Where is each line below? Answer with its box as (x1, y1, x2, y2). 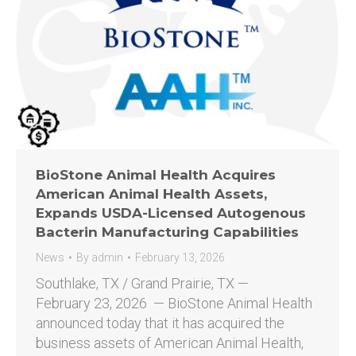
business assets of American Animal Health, (36, 335, 304, 352)
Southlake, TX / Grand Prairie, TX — (36, 275, 249, 292)
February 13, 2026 (135, 251, 225, 265)
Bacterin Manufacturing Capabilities (36, 224, 299, 241)
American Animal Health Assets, (36, 186, 267, 203)
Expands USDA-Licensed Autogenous (36, 205, 306, 222)
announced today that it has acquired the (36, 315, 284, 332)
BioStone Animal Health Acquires (36, 167, 276, 184)
